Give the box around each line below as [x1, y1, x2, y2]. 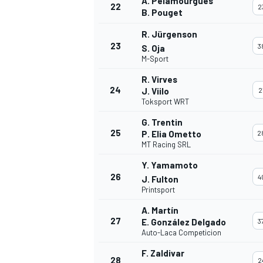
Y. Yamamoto [141, 160, 198, 171]
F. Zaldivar [141, 248, 184, 259]
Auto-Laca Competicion [141, 228, 221, 238]
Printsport [141, 185, 175, 195]
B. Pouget [141, 7, 183, 18]
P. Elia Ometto [141, 129, 201, 140]
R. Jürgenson [141, 29, 197, 40]
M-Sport [141, 54, 168, 64]
